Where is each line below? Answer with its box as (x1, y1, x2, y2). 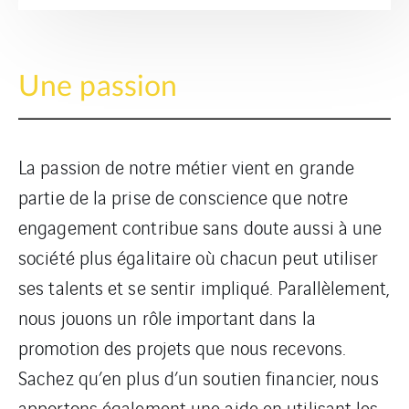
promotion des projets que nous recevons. (18, 334, 346, 362)
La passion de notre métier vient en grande (18, 153, 355, 181)
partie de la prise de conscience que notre (18, 184, 349, 211)
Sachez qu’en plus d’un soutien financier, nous (18, 364, 379, 392)
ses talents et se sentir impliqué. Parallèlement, (18, 274, 389, 301)
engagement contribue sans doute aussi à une (18, 214, 383, 241)
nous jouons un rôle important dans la (18, 304, 316, 331)
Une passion (18, 72, 178, 102)
